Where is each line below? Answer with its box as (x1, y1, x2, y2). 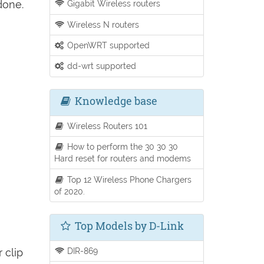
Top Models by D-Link (72, 218, 184, 233)
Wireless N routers (65, 19, 140, 29)
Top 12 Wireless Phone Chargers (65, 174, 192, 184)
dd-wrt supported (65, 61, 137, 71)
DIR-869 (65, 245, 98, 256)
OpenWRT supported (65, 40, 150, 51)
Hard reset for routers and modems (54, 153, 191, 164)
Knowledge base (72, 93, 157, 108)
